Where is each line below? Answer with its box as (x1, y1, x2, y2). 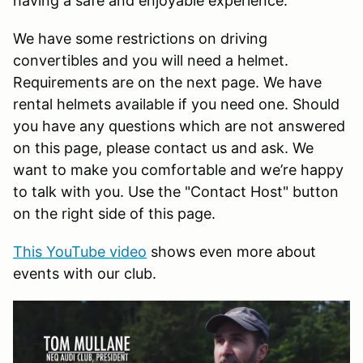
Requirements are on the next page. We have (13, 73, 322, 91)
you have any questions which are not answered (13, 117, 345, 135)
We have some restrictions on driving (13, 29, 267, 47)
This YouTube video (13, 242, 147, 260)
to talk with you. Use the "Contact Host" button (13, 182, 339, 200)
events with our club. (13, 264, 156, 282)
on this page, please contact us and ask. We (13, 139, 314, 156)
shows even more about (147, 242, 316, 260)
